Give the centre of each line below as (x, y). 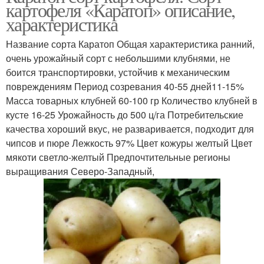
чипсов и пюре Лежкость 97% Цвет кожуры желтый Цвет (129, 143)
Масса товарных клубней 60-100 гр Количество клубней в (132, 101)
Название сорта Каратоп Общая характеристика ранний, (130, 44)
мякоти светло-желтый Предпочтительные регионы (118, 157)
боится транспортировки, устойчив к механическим (118, 72)
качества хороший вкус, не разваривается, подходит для (130, 129)
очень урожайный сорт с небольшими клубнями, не (118, 58)
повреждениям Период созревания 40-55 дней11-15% (125, 87)
